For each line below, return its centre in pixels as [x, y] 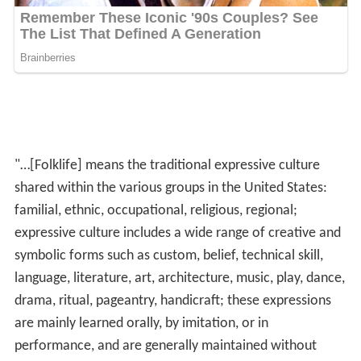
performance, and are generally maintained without [165, 346]
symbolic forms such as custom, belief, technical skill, [168, 255]
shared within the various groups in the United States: [170, 188]
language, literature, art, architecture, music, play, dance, [179, 278]
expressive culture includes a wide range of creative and [177, 233]
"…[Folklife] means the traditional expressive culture [167, 165]
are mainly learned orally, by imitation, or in [141, 323]
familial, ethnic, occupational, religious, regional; [156, 210]
